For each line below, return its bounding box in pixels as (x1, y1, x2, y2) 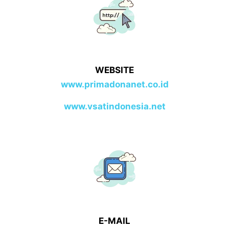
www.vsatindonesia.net (63, 101, 166, 111)
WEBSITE (95, 64, 134, 75)
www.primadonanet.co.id (60, 79, 169, 89)
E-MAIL (99, 215, 130, 226)
